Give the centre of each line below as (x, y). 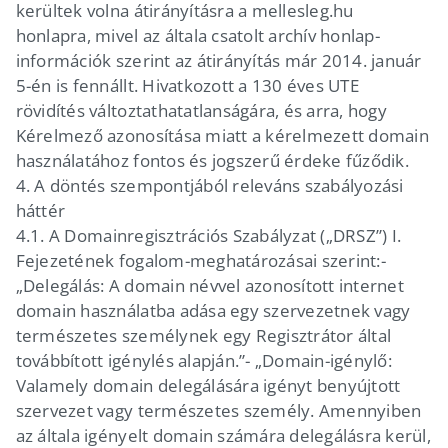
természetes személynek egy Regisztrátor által (203, 335)
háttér (40, 210)
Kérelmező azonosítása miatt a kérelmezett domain (222, 135)
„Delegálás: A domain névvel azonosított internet (209, 285)
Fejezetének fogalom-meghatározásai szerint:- (200, 260)
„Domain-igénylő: (323, 360)
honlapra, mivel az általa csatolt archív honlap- (197, 35)
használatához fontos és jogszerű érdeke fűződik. (212, 160)
